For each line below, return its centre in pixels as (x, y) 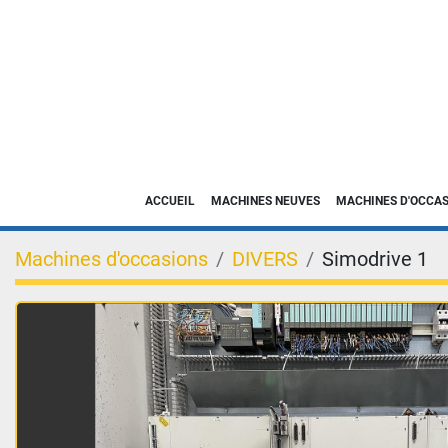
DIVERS (265, 259)
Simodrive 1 (375, 259)
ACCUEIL (173, 201)
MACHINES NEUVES (270, 201)
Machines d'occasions (111, 259)
